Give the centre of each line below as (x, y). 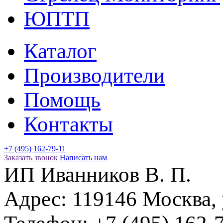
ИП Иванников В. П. (98, 174)
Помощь (62, 100)
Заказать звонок (31, 157)
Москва (177, 199)
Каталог (60, 51)
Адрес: (38, 199)
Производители (94, 75)
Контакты (68, 124)
